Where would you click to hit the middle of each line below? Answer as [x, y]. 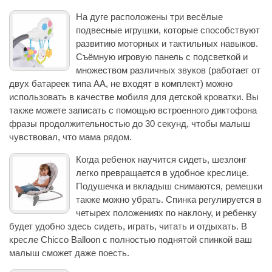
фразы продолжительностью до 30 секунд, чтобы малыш [130, 123]
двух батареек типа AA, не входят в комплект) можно [121, 83]
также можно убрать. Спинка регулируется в [169, 199]
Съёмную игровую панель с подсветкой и [162, 56]
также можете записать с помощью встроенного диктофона [133, 110]
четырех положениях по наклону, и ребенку [166, 212]
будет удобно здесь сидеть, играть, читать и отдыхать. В [128, 226]
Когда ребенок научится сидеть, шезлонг [161, 159]
